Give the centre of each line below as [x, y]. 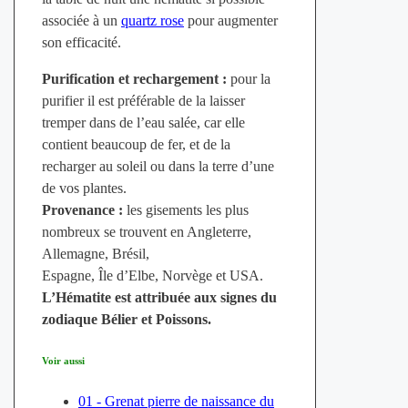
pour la [248, 78]
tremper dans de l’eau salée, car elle [143, 122]
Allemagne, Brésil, [95, 253]
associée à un [81, 20]
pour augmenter [230, 20]
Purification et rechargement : [134, 78]
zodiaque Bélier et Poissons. [126, 319]
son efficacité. [81, 42]
